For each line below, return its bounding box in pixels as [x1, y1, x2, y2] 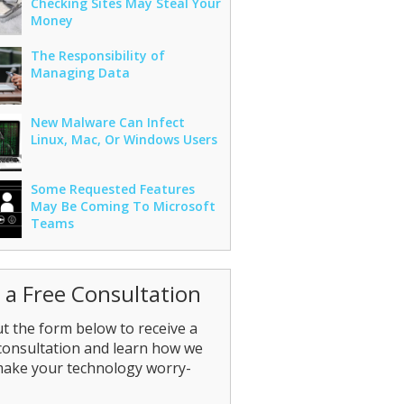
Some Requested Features [30, 180, 195, 197]
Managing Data [30, 64, 130, 81]
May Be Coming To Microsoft [30, 197, 216, 215]
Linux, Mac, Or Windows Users [30, 131, 217, 148]
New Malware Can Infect [30, 114, 185, 131]
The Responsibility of [30, 47, 165, 64]
